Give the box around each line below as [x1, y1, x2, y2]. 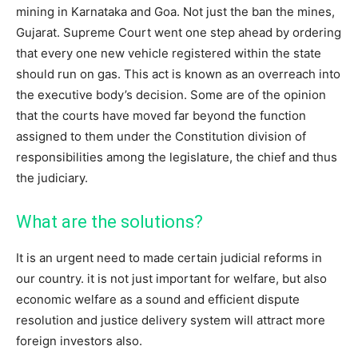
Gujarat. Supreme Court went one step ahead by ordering [16, 25, 341, 41]
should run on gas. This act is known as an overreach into [16, 66, 340, 82]
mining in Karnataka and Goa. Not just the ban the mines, [16, 4, 335, 20]
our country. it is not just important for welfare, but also [16, 271, 327, 287]
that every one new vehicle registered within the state [16, 46, 321, 62]
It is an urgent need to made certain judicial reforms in [16, 250, 322, 266]
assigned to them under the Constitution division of [16, 129, 306, 145]
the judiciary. [16, 170, 88, 186]
